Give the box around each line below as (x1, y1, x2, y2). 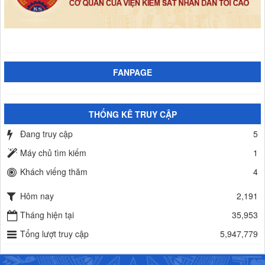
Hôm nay (20, 189, 54, 202)
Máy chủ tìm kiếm (20, 147, 86, 159)
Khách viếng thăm (20, 166, 88, 177)
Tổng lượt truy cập (20, 228, 89, 240)
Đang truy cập (20, 128, 73, 140)
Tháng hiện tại (20, 209, 74, 221)
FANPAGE (113, 66, 152, 78)
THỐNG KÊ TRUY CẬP (88, 108, 177, 120)
